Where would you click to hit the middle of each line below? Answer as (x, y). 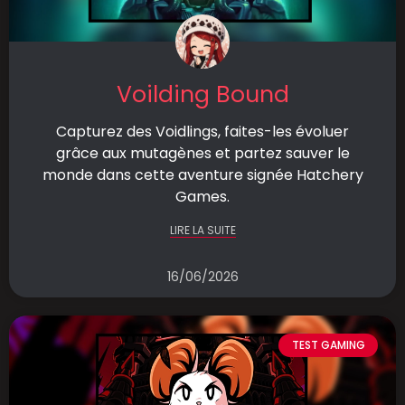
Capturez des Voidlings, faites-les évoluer (202, 132)
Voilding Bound (202, 94)
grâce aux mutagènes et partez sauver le (202, 153)
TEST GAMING (328, 345)
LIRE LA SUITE (202, 230)
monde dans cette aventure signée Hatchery (202, 175)
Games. (202, 197)
